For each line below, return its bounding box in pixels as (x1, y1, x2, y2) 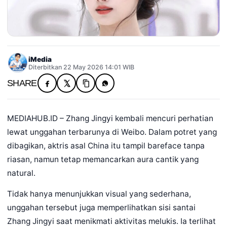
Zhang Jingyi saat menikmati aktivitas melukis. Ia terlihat (7, 216, 216, 226)
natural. (7, 168, 35, 178)
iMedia (28, 55, 52, 63)
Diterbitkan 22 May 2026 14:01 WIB (28, 63, 134, 71)
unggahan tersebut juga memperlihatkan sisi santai (7, 203, 196, 212)
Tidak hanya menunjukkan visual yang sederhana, (7, 189, 191, 199)
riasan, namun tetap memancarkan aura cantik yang (7, 155, 199, 164)
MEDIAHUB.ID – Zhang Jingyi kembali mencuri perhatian (7, 113, 213, 123)
